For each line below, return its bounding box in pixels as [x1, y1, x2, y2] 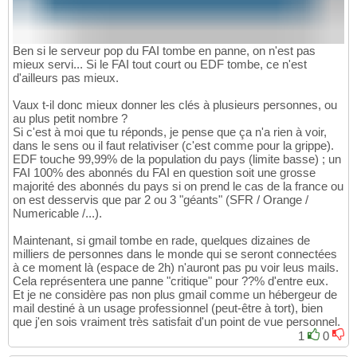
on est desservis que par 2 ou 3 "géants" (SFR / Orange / [13, 193, 308, 207]
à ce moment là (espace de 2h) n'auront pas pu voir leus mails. [13, 261, 339, 275]
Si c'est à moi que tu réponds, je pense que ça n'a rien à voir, [13, 125, 327, 139]
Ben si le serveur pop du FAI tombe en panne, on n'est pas [13, 44, 316, 58]
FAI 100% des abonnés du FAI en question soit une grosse [13, 166, 316, 180]
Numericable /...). [13, 206, 102, 221]
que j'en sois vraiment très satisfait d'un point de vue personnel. [13, 315, 340, 329]
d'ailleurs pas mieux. [13, 71, 119, 85]
